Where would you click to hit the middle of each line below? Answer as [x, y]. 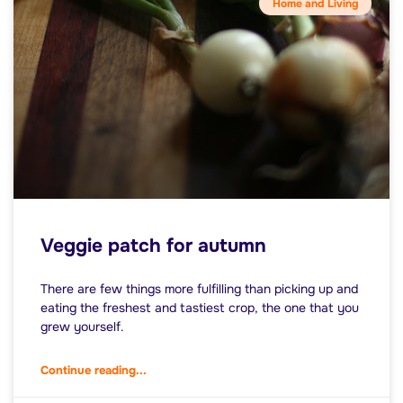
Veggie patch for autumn [153, 246]
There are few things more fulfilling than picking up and [199, 289]
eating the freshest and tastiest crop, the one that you [200, 308]
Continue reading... [94, 371]
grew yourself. [82, 327]
